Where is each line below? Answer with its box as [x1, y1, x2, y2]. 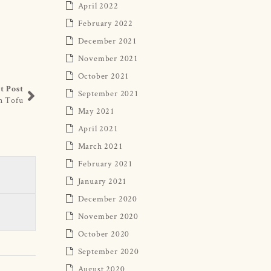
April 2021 [77, 122, 119, 134]
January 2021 [77, 175, 128, 186]
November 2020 [77, 210, 139, 221]
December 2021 [77, 34, 137, 46]
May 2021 [77, 105, 115, 116]
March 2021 [77, 140, 123, 151]
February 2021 [77, 157, 133, 169]
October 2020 [77, 227, 130, 239]
